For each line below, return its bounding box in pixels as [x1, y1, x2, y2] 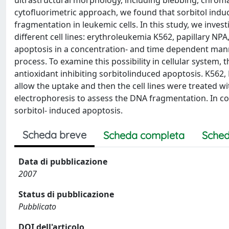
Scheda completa [103, 129, 185, 142]
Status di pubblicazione [18, 189, 114, 200]
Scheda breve [22, 128, 86, 141]
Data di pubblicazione [18, 156, 107, 167]
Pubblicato [18, 201, 56, 212]
